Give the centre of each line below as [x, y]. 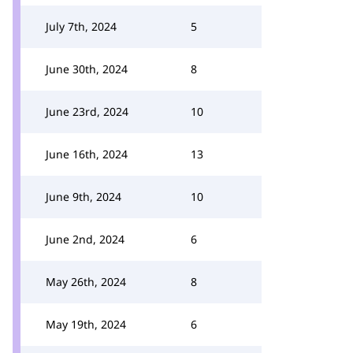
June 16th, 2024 [87, 154]
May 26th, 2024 [86, 282]
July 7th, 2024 [81, 26]
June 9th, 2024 [84, 197]
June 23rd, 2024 [87, 111]
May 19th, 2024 [86, 324]
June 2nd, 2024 [85, 239]
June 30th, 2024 [87, 69]
